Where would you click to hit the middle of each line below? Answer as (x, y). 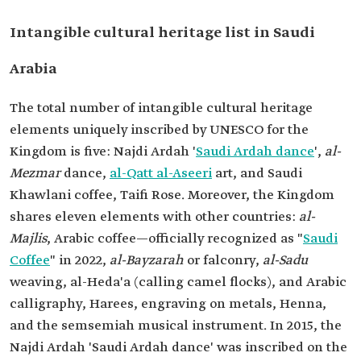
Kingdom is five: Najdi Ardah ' (103, 152)
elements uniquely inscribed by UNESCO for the (159, 130)
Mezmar (37, 174)
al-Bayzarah (147, 261)
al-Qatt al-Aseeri (161, 174)
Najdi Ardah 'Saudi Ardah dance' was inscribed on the (178, 348)
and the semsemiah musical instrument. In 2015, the (176, 326)
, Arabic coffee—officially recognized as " (175, 239)
